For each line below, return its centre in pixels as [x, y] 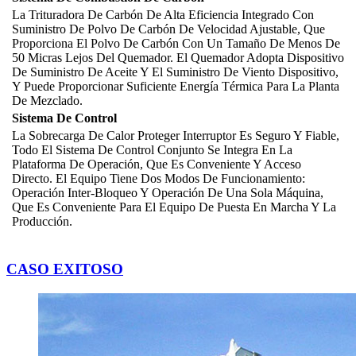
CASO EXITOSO [65, 269]
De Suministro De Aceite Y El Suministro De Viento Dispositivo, [175, 72]
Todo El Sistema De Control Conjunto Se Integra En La [152, 150]
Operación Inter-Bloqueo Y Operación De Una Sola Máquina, [168, 193]
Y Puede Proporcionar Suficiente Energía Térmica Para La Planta [176, 87]
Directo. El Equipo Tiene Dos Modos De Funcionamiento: [159, 179]
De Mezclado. [47, 101]
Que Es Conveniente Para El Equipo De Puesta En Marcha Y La [174, 207]
